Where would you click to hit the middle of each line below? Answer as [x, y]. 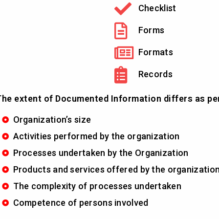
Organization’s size [52, 119]
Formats [155, 52]
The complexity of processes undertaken [97, 186]
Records [155, 74]
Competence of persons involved [81, 202]
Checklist [157, 8]
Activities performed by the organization [96, 136]
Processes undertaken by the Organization [101, 153]
